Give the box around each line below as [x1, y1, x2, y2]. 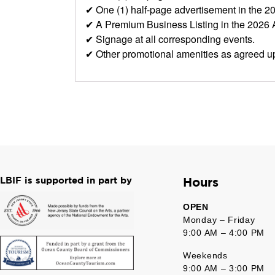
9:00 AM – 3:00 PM [183, 263, 265, 273]
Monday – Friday [183, 214, 255, 225]
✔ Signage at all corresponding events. [85, 31, 255, 46]
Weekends [183, 250, 231, 260]
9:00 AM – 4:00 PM [183, 227, 265, 238]
